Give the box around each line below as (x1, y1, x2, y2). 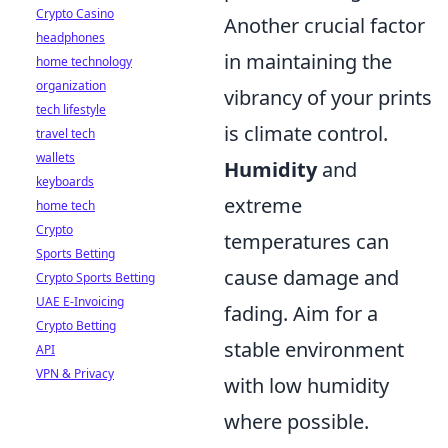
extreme (224, 192, 302, 219)
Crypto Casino (36, 5, 114, 22)
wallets (36, 149, 75, 166)
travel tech (36, 125, 95, 142)
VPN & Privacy (36, 365, 114, 382)
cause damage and (224, 264, 399, 291)
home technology (36, 53, 132, 70)
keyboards (36, 173, 94, 190)
